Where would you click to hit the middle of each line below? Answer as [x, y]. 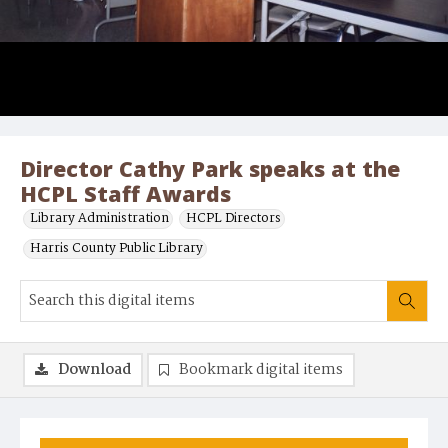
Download [94, 370]
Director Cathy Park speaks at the [210, 169]
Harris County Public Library [116, 249]
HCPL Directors [233, 219]
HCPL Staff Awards [125, 194]
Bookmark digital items [261, 370]
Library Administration [99, 219]
